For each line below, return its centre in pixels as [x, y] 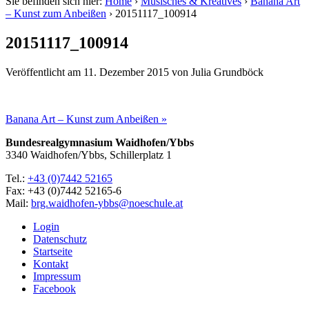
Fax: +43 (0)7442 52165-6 [63, 190]
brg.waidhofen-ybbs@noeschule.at [107, 203]
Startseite [53, 251]
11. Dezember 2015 [126, 72]
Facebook [54, 288]
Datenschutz [60, 239]
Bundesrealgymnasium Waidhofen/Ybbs [100, 142]
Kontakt [51, 263]
